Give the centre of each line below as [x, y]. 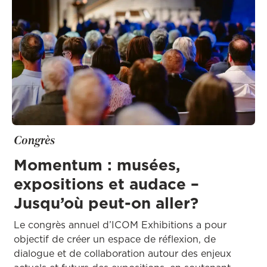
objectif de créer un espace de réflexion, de [115, 239]
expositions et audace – [106, 184]
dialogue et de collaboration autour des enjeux [122, 253]
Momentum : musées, [97, 164]
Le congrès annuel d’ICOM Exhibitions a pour [120, 224]
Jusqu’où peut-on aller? [106, 203]
